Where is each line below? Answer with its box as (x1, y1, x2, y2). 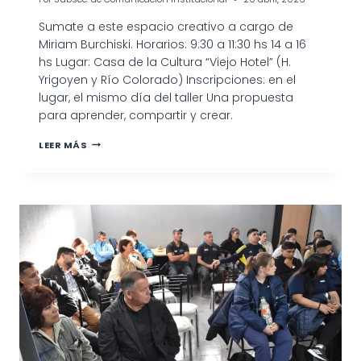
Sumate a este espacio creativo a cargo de (39, 18, 293, 35)
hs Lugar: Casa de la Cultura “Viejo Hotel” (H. (39, 53, 291, 70)
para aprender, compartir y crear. (39, 106, 233, 123)
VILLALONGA (86, 189, 152, 202)
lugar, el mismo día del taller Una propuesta (39, 89, 293, 106)
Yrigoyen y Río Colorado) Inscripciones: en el (39, 71, 296, 88)
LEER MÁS (39, 138, 88, 151)
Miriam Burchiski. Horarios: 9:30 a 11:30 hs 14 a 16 (39, 35, 306, 52)
